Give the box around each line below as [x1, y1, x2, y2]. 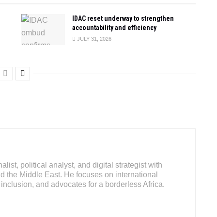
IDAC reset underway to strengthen [72, 14, 174, 22]
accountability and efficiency [72, 23, 156, 31]
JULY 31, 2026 [76, 35, 111, 42]
